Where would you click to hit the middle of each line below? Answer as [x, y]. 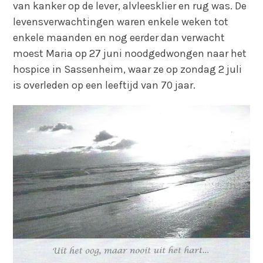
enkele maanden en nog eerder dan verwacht [119, 37]
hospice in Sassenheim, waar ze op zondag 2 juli [128, 69]
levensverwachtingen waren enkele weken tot [121, 21]
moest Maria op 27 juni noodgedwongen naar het [130, 53]
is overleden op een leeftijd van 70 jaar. [104, 85]
